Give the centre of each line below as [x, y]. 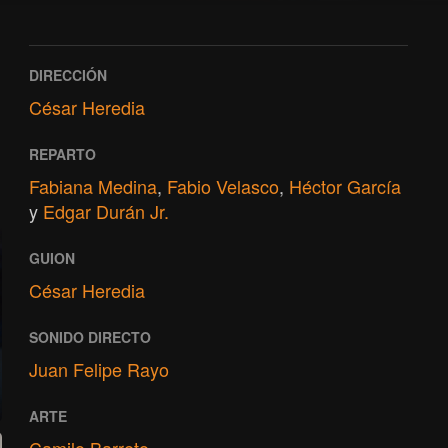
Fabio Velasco [222, 186]
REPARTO [62, 154]
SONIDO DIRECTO [89, 337]
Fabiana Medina [92, 186]
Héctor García [344, 186]
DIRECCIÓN [67, 75]
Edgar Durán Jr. [105, 211]
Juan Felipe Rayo [98, 369]
